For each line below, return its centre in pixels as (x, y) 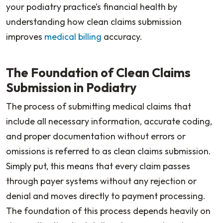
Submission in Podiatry (71, 87)
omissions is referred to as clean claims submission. (109, 151)
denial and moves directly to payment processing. (106, 196)
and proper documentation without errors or (96, 136)
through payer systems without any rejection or (101, 181)
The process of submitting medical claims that (99, 106)
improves (25, 36)
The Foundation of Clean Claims (98, 72)
